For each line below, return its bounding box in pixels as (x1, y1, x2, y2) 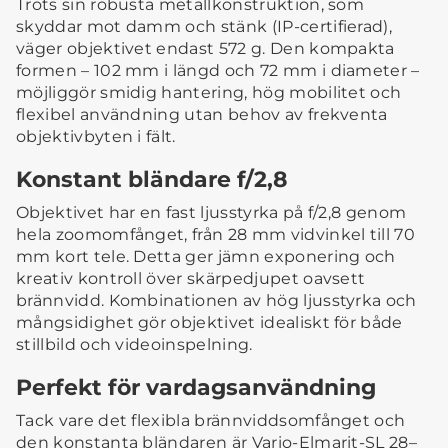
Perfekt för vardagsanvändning (16, 374, 376, 401)
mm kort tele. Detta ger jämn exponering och (16, 247, 396, 267)
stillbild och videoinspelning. (16, 335, 253, 355)
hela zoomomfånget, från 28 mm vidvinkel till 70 (16, 225, 416, 245)
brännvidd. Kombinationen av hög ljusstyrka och (16, 291, 417, 311)
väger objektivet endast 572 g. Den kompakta (16, 39, 395, 59)
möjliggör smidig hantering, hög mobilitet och (16, 83, 402, 103)
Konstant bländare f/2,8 (16, 166, 288, 193)
